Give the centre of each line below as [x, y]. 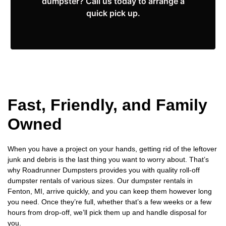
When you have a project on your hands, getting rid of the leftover [112, 149]
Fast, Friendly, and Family [107, 105]
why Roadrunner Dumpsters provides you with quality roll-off [104, 170]
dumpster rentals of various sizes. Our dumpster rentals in [100, 181]
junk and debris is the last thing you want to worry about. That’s [108, 160]
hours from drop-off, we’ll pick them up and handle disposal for [107, 213]
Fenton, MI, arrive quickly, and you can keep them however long [110, 191]
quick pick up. [113, 13]
